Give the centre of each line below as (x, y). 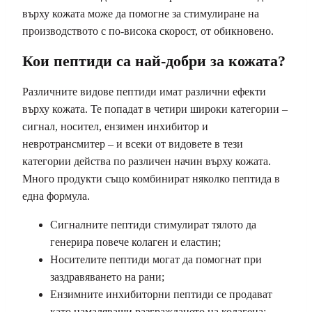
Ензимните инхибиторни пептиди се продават (161, 295)
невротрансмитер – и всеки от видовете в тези (133, 144)
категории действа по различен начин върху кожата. (147, 162)
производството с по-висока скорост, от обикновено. (148, 31)
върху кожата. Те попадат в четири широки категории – (155, 109)
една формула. (56, 196)
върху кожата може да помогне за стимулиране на (141, 13)
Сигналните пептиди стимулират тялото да (153, 225)
